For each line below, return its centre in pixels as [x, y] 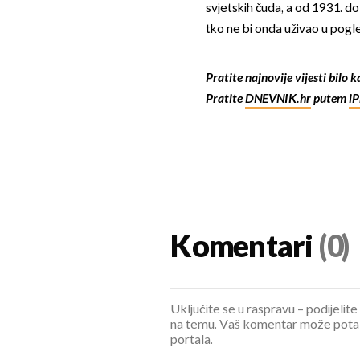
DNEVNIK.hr [278, 99]
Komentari [242, 248]
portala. [192, 341]
